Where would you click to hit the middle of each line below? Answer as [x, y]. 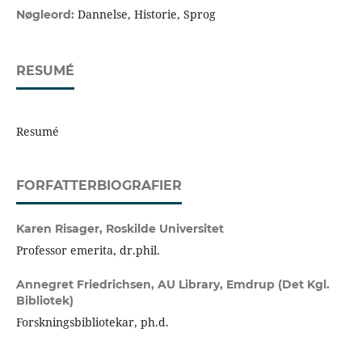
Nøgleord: [46, 15]
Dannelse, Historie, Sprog [146, 15]
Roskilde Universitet [164, 229]
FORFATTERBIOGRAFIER [99, 186]
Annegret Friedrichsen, [86, 285]
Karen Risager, [61, 229]
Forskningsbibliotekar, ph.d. [92, 322]
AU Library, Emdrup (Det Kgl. [243, 285]
